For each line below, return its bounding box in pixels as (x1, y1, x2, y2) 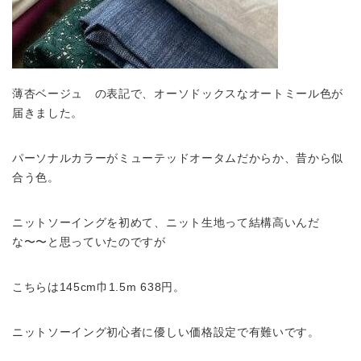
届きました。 (12, 106, 84, 119)
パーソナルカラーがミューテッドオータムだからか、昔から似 (12, 151, 344, 164)
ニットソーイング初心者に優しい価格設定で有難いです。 (12, 326, 320, 338)
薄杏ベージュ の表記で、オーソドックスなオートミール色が (12, 87, 344, 100)
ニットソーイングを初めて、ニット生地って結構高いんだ (12, 216, 320, 229)
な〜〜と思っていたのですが (12, 235, 166, 248)
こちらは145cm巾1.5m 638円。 (12, 280, 185, 293)
